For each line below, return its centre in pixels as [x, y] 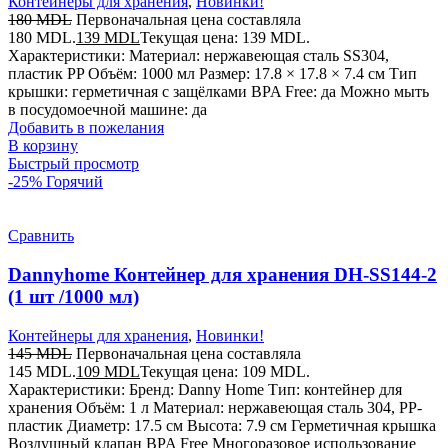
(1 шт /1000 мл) [73, 296]
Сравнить [41, 236]
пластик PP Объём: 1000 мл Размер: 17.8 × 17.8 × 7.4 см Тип [212, 74]
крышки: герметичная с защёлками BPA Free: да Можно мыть [218, 92]
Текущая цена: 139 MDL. [225, 38]
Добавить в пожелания [86, 128]
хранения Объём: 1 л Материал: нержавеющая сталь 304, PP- [215, 407]
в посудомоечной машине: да [107, 110]
